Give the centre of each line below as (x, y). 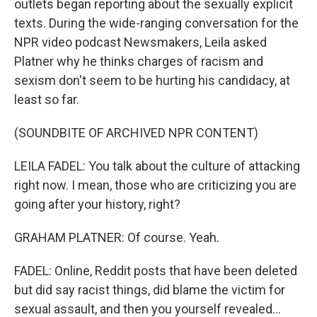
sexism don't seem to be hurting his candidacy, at (152, 80)
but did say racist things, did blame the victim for (150, 290)
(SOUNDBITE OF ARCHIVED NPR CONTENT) (136, 133)
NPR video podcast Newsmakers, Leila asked (140, 42)
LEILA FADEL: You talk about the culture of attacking (157, 166)
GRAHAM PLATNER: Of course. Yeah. (117, 237)
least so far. (47, 99)
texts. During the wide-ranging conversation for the (156, 23)
